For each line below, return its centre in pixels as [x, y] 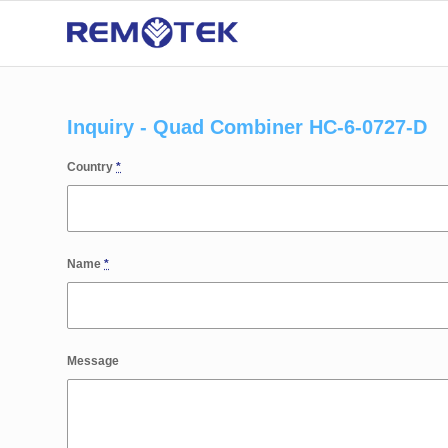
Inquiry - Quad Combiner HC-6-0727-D [247, 127]
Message [93, 361]
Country [91, 167]
